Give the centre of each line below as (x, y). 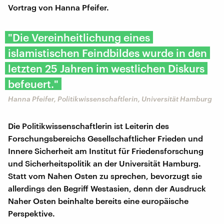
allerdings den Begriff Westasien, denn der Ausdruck (107, 188)
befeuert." (33, 83)
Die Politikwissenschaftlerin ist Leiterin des (88, 125)
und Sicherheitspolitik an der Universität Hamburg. (104, 163)
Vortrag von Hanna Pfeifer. (58, 7)
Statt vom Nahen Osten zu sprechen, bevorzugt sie (105, 175)
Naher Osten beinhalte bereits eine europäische (98, 200)
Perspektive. (31, 213)
